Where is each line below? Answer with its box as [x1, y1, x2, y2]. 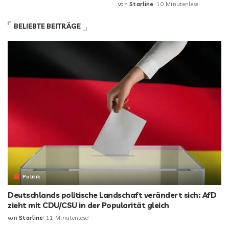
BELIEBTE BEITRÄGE [14, 21, 81, 30]
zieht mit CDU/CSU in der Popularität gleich [8, 200, 169, 211]
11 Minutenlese [45, 214, 88, 222]
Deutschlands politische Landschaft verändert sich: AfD [8, 190, 216, 200]
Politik [22, 173, 41, 180]
